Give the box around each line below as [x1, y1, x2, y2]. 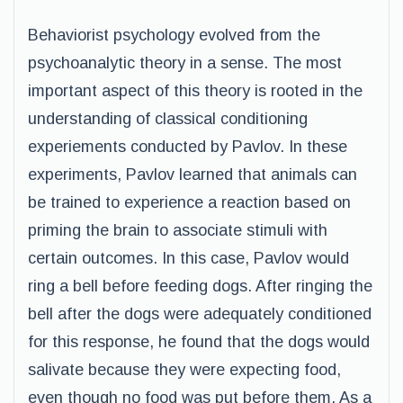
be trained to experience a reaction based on [28, 193, 351, 211]
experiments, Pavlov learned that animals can [28, 166, 357, 184]
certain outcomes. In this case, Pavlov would [28, 249, 349, 267]
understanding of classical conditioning [28, 110, 308, 128]
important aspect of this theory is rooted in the [28, 82, 363, 100]
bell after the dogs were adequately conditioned [28, 305, 372, 323]
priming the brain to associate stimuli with [28, 221, 327, 239]
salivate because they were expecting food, [28, 361, 341, 379]
